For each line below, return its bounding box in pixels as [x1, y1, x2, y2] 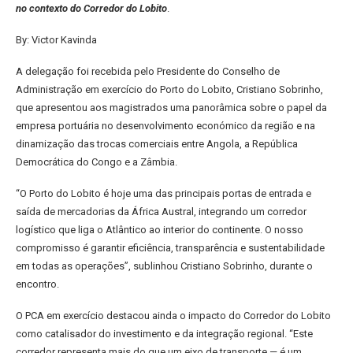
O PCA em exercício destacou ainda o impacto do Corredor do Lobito [16, 310, 331, 321]
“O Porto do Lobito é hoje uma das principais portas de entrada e [16, 188, 311, 199]
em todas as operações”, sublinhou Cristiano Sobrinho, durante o [16, 260, 313, 272]
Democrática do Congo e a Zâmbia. [16, 156, 177, 168]
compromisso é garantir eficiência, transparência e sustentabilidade [16, 242, 325, 254]
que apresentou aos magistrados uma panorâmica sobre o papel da [16, 102, 327, 113]
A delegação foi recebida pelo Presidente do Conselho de [16, 65, 280, 77]
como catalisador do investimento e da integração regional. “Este [16, 328, 313, 340]
